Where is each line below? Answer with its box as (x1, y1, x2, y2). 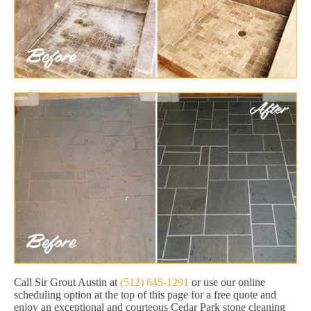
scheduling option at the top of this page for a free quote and (14, 289, 276, 301)
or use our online (189, 276, 265, 289)
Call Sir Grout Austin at (14, 276, 120, 289)
